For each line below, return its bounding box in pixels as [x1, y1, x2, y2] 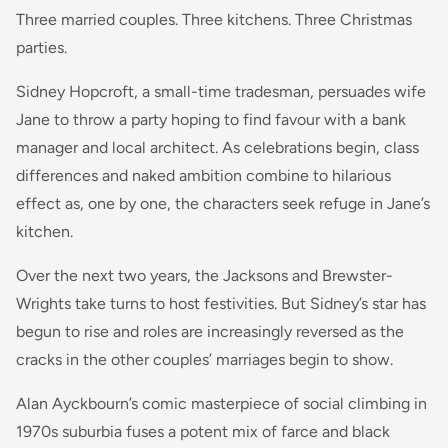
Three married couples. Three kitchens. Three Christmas [16, 9, 412, 29]
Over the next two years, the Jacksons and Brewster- [16, 265, 393, 285]
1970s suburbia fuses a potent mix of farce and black [16, 421, 390, 441]
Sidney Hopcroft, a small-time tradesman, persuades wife [16, 81, 426, 101]
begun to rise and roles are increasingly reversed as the [16, 321, 404, 341]
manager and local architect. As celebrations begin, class [16, 137, 419, 157]
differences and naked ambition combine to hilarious [16, 165, 391, 185]
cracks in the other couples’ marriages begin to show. [16, 349, 393, 369]
